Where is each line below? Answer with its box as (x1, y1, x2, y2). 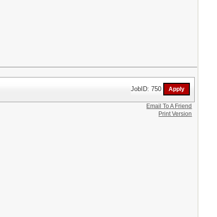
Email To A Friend (146, 102, 192, 109)
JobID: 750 (131, 85, 164, 93)
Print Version (158, 110, 192, 117)
